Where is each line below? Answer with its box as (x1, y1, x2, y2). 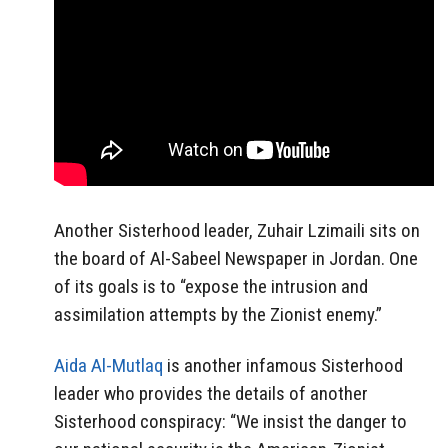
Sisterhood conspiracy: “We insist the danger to (54, 409, 407, 433)
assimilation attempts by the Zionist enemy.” (54, 302, 382, 326)
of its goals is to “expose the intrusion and (54, 274, 368, 298)
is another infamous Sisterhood (163, 353, 403, 377)
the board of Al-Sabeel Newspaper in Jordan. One (54, 246, 418, 270)
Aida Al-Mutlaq (54, 353, 163, 377)
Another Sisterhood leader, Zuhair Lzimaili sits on (54, 218, 420, 242)
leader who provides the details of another (54, 381, 368, 405)
